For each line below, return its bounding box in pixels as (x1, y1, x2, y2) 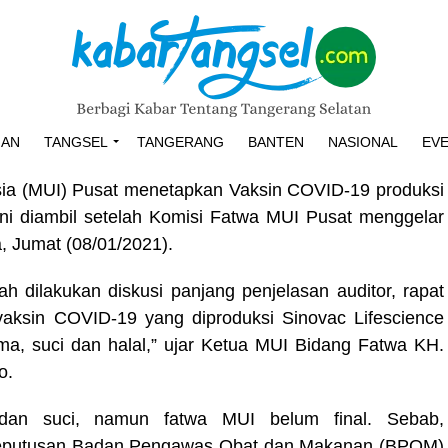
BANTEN (248, 134, 304, 150)
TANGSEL (44, 134, 108, 150)
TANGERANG (137, 134, 224, 150)
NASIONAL (328, 134, 398, 150)
